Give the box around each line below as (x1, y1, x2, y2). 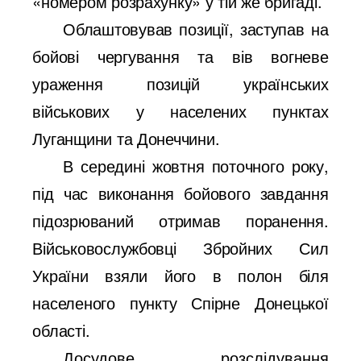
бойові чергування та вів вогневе (32, 44, 329, 68)
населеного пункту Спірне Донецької (32, 291, 329, 315)
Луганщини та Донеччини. (32, 127, 220, 151)
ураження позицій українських (32, 72, 329, 96)
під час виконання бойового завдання (32, 181, 329, 205)
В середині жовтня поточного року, (63, 154, 329, 178)
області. (32, 318, 90, 342)
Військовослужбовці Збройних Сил (32, 236, 329, 260)
